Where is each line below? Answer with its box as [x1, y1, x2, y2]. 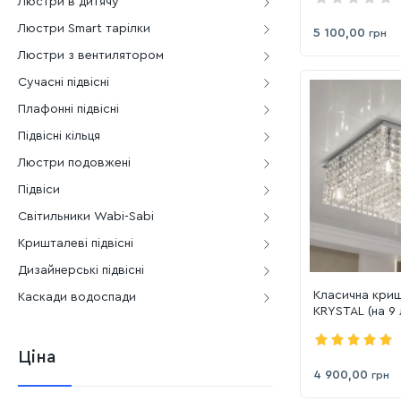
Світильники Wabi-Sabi [18, 210, 154, 223]
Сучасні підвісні [18, 76, 109, 89]
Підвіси [18, 183, 60, 196]
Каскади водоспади [18, 291, 136, 303]
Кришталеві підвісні [18, 237, 133, 250]
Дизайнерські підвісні [18, 264, 144, 277]
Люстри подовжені [18, 157, 131, 169]
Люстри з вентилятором [18, 49, 164, 62]
